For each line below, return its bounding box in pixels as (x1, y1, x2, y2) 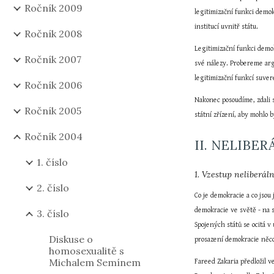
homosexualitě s (49, 245, 124, 257)
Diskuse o (49, 233, 93, 245)
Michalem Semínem (49, 256, 141, 268)
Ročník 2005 (24, 105, 81, 117)
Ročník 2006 (24, 79, 82, 91)
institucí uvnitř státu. (194, 23, 259, 31)
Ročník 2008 (24, 28, 82, 40)
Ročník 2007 (24, 53, 81, 65)
